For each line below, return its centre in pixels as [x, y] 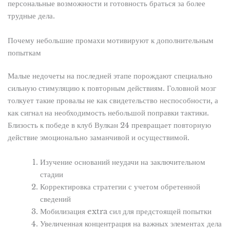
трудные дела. [31, 16]
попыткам [24, 53]
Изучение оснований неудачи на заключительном [123, 162]
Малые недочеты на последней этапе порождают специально [110, 76]
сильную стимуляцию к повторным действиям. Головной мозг [112, 89]
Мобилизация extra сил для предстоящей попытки [126, 211]
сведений [56, 199]
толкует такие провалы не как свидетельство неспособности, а [113, 101]
